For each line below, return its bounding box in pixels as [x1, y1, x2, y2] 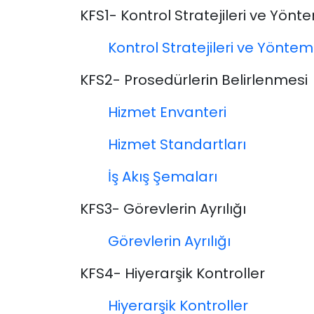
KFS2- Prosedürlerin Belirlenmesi [80, 70, 308, 90]
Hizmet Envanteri [108, 102, 226, 123]
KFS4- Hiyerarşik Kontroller [80, 264, 265, 284]
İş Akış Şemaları [108, 167, 217, 187]
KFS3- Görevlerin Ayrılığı [80, 199, 246, 219]
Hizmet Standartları [108, 135, 246, 155]
